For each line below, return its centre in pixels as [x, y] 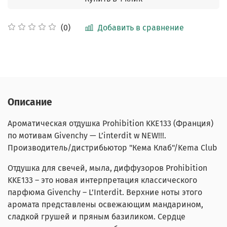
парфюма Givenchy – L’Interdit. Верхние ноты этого [105, 192]
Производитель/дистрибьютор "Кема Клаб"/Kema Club [112, 147]
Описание [30, 102]
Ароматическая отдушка [55, 123]
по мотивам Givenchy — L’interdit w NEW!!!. [87, 135]
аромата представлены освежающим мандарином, [105, 204]
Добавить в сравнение [141, 27]
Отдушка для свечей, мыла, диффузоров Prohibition [107, 168]
